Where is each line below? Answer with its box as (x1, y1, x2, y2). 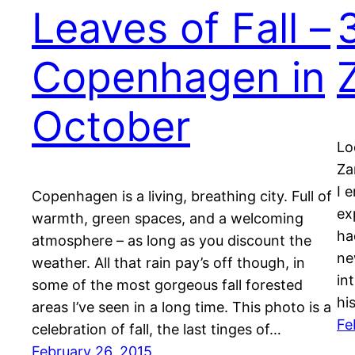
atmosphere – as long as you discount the (32, 232, 311, 250)
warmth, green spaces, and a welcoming (32, 210, 303, 227)
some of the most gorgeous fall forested (32, 277, 303, 294)
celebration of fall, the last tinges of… (32, 321, 281, 338)
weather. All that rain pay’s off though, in (32, 254, 305, 272)
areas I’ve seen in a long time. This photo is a (32, 299, 331, 316)
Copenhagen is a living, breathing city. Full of (32, 188, 332, 205)
